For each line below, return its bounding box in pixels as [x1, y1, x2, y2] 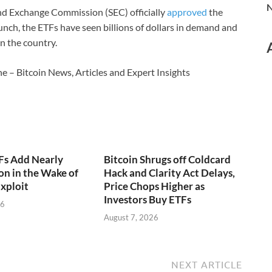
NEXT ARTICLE [171, 259, 242, 270]
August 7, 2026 [104, 212, 159, 222]
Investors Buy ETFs [104, 193, 192, 206]
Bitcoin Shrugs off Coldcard [104, 153, 231, 166]
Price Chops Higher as [104, 180, 205, 193]
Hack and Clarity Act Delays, [104, 166, 236, 180]
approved [167, 6, 207, 18]
